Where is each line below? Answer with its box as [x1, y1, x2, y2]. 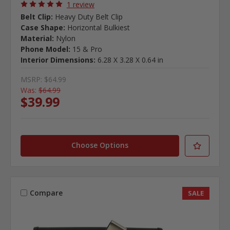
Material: [20, 33, 54, 43]
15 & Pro [72, 44, 102, 54]
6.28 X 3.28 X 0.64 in [97, 54, 163, 65]
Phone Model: [20, 44, 70, 54]
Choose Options [71, 140, 129, 150]
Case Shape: [20, 22, 65, 32]
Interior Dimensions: [20, 54, 95, 65]
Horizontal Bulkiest [67, 22, 130, 32]
